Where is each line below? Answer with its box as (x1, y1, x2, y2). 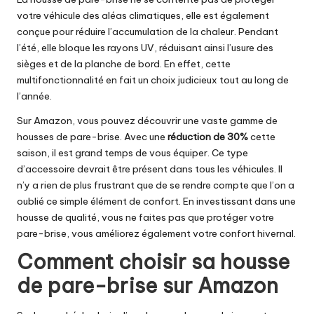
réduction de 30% (168, 130, 248, 143)
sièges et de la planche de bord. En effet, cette (17, 57, 231, 70)
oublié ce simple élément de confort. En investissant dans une (17, 194, 296, 207)
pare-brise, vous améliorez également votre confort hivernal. (17, 226, 296, 240)
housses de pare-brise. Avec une (17, 130, 168, 143)
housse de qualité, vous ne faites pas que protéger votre (17, 210, 274, 224)
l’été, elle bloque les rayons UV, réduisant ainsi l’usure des (17, 41, 273, 54)
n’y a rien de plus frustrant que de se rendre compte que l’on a (17, 178, 294, 191)
